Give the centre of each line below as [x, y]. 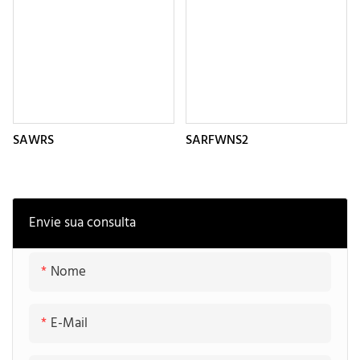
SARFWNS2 [217, 140]
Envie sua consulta [82, 223]
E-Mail [69, 323]
